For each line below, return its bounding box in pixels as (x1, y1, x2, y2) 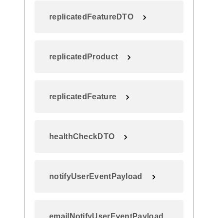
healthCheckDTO (49, 132, 115, 141)
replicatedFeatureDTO (49, 13, 133, 21)
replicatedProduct (49, 53, 118, 61)
